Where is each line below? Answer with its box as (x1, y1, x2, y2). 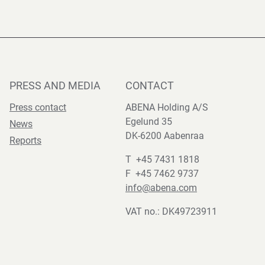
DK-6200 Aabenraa (125, 130, 204, 141)
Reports (9, 135, 41, 146)
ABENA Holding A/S (125, 102, 208, 113)
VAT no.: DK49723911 (125, 206, 217, 217)
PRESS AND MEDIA (9, 79, 101, 92)
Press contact (9, 102, 66, 113)
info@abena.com (125, 182, 197, 193)
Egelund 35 (125, 116, 172, 127)
